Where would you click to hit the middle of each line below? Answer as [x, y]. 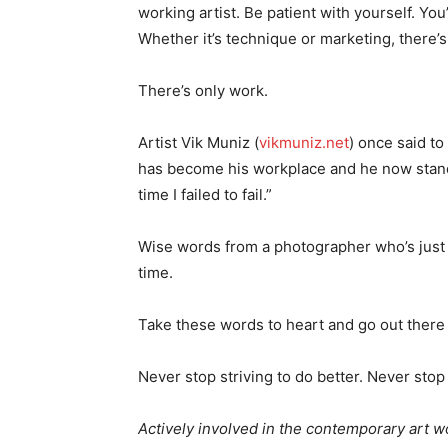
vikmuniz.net [304, 143]
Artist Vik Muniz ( [198, 143]
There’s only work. [203, 91]
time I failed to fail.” [205, 195]
